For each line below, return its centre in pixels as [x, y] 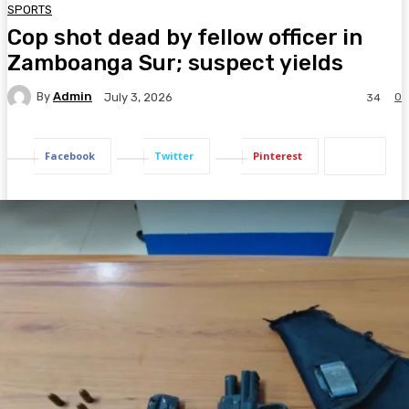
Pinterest [278, 155]
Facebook [70, 155]
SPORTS [30, 9]
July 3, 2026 [138, 98]
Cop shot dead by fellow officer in [185, 37]
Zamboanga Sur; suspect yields [175, 63]
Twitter [174, 155]
